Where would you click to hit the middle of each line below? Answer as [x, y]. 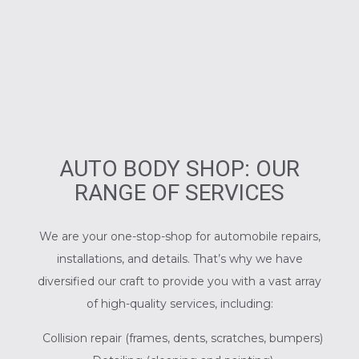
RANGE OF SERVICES [179, 192]
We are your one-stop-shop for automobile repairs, [179, 236]
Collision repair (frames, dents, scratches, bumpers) [183, 338]
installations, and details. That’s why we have [179, 258]
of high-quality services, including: [179, 303]
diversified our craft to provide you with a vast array [179, 281]
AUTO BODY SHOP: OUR [179, 168]
